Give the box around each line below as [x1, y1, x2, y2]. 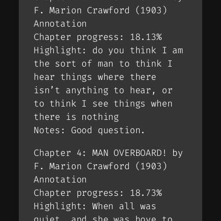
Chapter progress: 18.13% [34, 31, 162, 43]
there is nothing [34, 111, 119, 123]
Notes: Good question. [34, 124, 146, 137]
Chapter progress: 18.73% [34, 186, 162, 199]
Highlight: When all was [34, 200, 156, 212]
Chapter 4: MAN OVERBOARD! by [34, 147, 183, 159]
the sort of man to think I [34, 58, 173, 70]
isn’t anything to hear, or [34, 84, 173, 97]
